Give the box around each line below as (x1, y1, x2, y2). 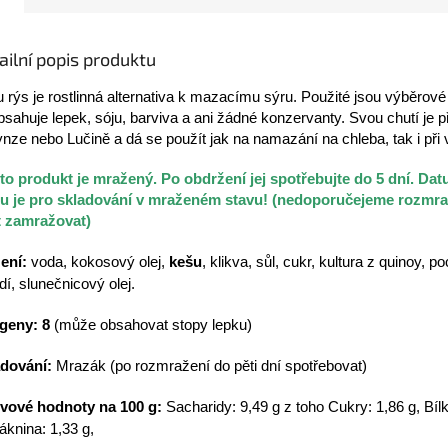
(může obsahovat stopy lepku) (50, 316, 252, 333)
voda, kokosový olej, (27, 253, 169, 270)
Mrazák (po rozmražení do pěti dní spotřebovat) (52, 357, 367, 374)
